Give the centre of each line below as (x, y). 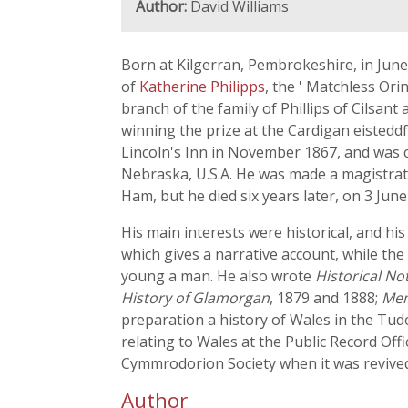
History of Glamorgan (195, 298)
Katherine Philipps (202, 87)
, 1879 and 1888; (326, 298)
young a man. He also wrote (218, 276)
